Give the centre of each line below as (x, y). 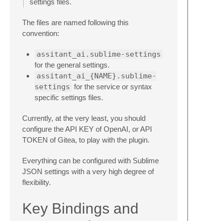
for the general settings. (72, 65)
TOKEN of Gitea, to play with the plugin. (86, 140)
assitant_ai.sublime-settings (99, 54)
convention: (41, 33)
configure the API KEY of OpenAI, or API (87, 129)
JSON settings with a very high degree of (88, 171)
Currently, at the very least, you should (84, 118)
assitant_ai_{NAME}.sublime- (96, 76)
